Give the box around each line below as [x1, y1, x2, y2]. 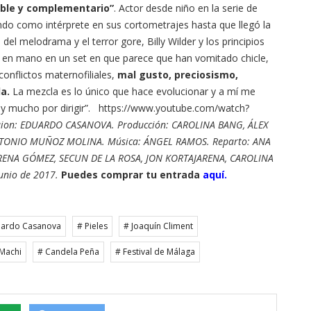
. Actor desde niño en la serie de [114, 1, 258, 15]
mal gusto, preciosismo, [117, 68, 238, 82]
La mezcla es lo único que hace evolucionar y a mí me [10, 85, 255, 99]
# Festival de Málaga [115, 246, 195, 258]
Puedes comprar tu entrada [61, 168, 203, 182]
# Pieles [77, 220, 108, 233]
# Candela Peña [37, 246, 99, 258]
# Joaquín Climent [124, 220, 193, 233]
